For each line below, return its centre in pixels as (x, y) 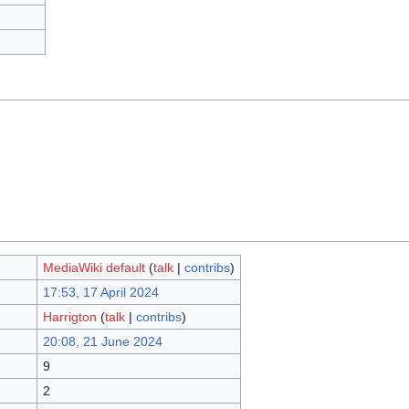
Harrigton (69, 317)
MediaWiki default (94, 268)
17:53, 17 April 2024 (100, 293)
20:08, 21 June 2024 (102, 342)
